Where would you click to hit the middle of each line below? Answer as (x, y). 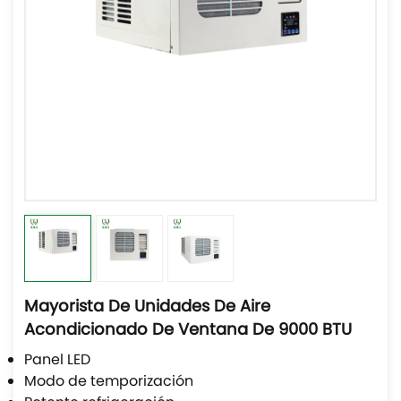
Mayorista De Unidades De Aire (147, 308)
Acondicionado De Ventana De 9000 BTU (188, 331)
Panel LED (57, 361)
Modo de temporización (109, 383)
